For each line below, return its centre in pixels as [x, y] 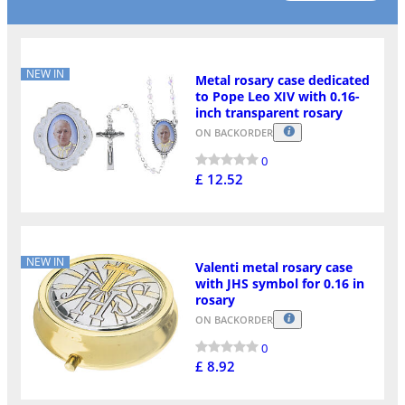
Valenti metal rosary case [273, 268]
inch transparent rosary [268, 112]
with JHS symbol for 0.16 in [279, 284]
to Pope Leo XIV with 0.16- [277, 96]
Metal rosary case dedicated [282, 80]
